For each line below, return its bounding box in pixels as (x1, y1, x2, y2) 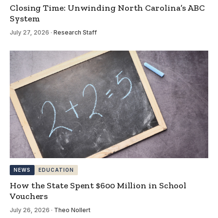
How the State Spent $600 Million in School (10, 180, 187, 191)
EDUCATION (38, 167, 74, 173)
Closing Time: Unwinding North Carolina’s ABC (10, 2, 205, 14)
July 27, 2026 (10, 29, 49, 36)
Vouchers (10, 191, 48, 202)
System (10, 13, 40, 24)
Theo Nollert (54, 206, 91, 214)
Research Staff (54, 29, 97, 36)
